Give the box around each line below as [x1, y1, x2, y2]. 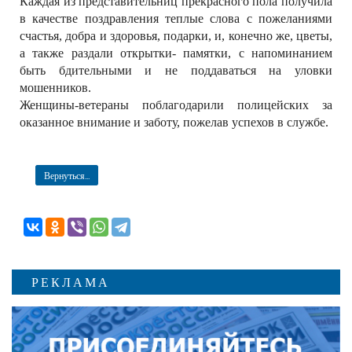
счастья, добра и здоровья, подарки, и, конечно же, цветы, [20, 28, 332, 42]
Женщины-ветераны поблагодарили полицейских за [20, 97, 332, 112]
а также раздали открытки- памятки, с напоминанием [20, 46, 332, 60]
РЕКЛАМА [31, 273, 110, 289]
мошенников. [20, 80, 91, 94]
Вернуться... [44, 169, 90, 181]
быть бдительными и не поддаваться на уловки [20, 63, 332, 77]
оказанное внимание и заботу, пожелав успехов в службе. [20, 115, 328, 129]
